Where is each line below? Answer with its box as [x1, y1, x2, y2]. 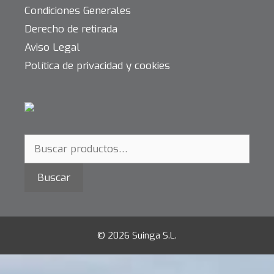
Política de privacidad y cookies [24, 58, 170, 73]
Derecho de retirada [24, 21, 117, 36]
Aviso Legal [24, 40, 80, 54]
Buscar [37, 170, 70, 185]
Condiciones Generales [24, 3, 131, 18]
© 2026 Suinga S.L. [97, 229, 177, 242]
